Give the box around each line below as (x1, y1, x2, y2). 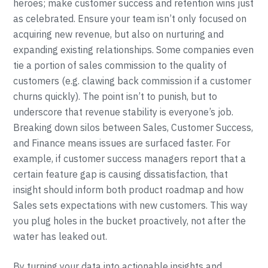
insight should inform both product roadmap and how (13, 184, 244, 196)
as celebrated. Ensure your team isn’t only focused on (13, 13, 247, 25)
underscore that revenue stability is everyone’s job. (13, 106, 234, 118)
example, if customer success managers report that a (13, 153, 246, 165)
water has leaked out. (13, 230, 108, 242)
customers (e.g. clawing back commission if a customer (13, 75, 252, 87)
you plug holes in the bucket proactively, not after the (13, 215, 246, 227)
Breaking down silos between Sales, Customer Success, (13, 121, 254, 133)
